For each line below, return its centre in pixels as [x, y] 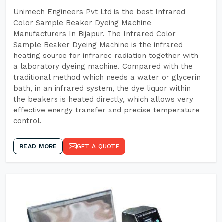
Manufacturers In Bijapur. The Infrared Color [95, 34]
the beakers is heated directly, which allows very [103, 99]
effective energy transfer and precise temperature [107, 110]
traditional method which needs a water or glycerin [107, 77]
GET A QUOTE [98, 146]
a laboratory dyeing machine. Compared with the [103, 66]
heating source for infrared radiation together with [106, 55]
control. [28, 121]
